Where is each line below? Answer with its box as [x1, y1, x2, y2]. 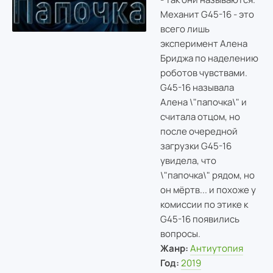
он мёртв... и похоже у [160, 183, 256, 196]
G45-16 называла [160, 80, 234, 94]
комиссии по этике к [160, 197, 248, 211]
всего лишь [160, 22, 210, 35]
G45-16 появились [160, 212, 239, 225]
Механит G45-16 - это [160, 7, 254, 21]
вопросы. [160, 227, 200, 240]
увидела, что [160, 154, 216, 167]
